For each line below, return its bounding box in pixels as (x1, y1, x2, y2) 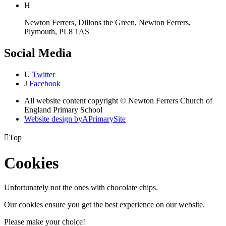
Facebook (29, 79, 61, 88)
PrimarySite (88, 115, 126, 124)
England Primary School (24, 105, 102, 115)
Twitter (32, 70, 55, 79)
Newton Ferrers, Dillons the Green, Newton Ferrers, (24, 18, 191, 27)
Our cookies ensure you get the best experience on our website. (4, 200, 205, 209)
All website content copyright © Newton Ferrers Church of (24, 96, 212, 105)
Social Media (4, 46, 72, 60)
